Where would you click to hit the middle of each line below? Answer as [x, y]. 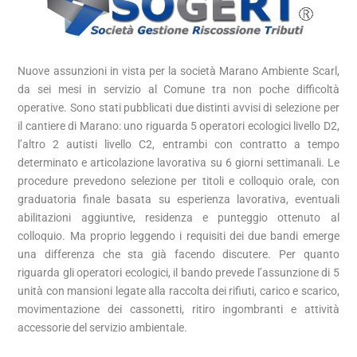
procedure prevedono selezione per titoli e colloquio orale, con [178, 181]
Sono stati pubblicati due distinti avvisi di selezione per [203, 108]
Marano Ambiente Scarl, [279, 71]
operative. [43, 108]
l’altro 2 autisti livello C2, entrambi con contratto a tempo [178, 145]
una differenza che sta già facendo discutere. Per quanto [178, 255]
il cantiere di [49, 126]
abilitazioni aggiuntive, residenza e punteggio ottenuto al [178, 218]
